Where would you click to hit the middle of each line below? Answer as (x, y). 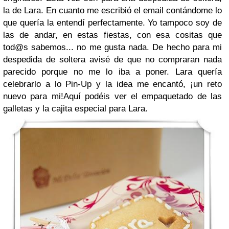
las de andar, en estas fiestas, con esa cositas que (112, 35)
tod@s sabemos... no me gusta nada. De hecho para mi (112, 48)
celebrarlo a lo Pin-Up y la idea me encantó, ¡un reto (112, 84)
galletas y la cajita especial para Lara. (75, 109)
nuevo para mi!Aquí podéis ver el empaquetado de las (112, 97)
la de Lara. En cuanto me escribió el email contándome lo (112, 11)
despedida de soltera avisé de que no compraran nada (112, 60)
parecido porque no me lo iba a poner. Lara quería (112, 72)
